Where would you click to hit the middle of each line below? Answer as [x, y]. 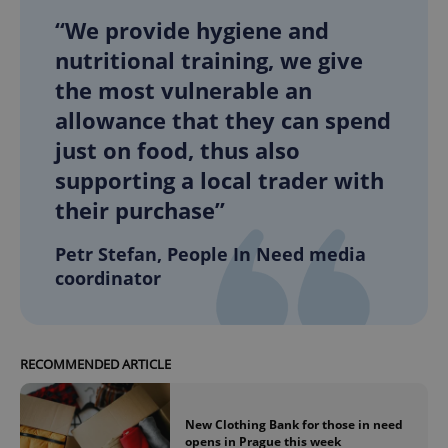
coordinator [108, 278]
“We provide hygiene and [192, 30]
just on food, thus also [177, 150]
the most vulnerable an [183, 90]
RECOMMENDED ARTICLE [95, 364]
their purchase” [140, 210]
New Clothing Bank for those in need [294, 425]
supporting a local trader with [219, 180]
